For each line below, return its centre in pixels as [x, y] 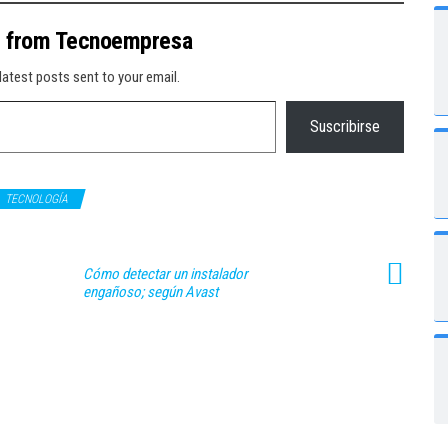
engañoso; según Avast [150, 292]
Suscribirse [345, 126]
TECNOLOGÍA [36, 199]
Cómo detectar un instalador [165, 274]
